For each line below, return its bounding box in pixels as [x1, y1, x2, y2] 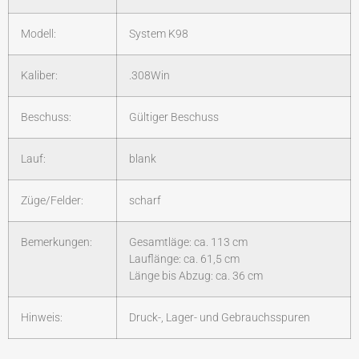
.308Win [129, 68, 170, 83]
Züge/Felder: [21, 193, 83, 208]
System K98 [129, 26, 188, 41]
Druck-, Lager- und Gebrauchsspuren [129, 310, 310, 325]
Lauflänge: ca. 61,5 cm [129, 252, 240, 266]
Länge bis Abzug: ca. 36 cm [129, 268, 263, 283]
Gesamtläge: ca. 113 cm [129, 235, 248, 249]
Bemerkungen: [21, 235, 92, 249]
